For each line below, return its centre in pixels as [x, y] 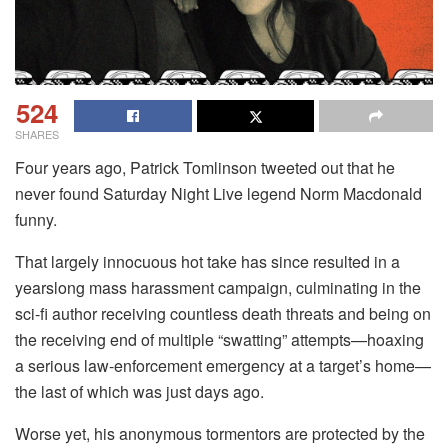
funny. [36, 219]
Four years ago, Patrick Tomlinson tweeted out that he [205, 167]
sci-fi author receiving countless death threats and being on [223, 313]
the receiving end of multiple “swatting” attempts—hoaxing [219, 339]
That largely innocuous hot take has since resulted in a [207, 261]
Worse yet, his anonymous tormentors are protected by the [220, 433]
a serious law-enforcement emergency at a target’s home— [223, 365]
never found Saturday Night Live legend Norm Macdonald [218, 193]
